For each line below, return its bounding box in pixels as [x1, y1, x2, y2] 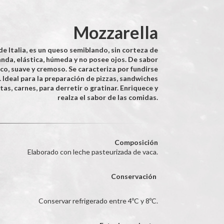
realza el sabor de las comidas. [57, 93, 158, 101]
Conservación [111, 172, 156, 180]
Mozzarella [73, 22, 158, 42]
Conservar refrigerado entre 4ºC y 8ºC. [38, 196, 158, 205]
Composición [114, 138, 158, 146]
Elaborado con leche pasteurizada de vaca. [27, 147, 158, 156]
